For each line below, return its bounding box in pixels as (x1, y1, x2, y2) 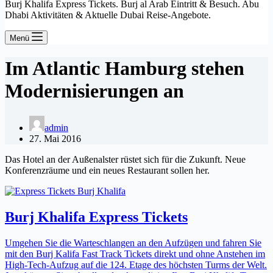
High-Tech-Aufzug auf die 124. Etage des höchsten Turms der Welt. (5, 259, 267, 270)
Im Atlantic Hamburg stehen (5, 57, 244, 80)
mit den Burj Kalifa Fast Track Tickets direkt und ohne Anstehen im (5, 248, 265, 259)
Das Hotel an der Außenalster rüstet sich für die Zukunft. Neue (5, 154, 246, 165)
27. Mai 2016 (29, 133, 81, 144)
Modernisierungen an (5, 80, 184, 102)
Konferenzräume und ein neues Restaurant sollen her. (5, 165, 210, 175)
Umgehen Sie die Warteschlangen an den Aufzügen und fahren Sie (5, 237, 261, 248)
